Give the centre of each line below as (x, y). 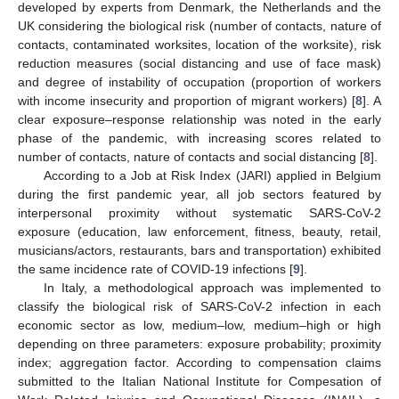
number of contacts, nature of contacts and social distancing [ (191, 156)
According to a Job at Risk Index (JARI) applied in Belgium (212, 175)
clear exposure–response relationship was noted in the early (199, 119)
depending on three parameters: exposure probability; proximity (199, 343)
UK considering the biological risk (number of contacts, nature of (199, 25)
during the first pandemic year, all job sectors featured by (199, 194)
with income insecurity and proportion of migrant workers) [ (187, 100)
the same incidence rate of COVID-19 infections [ (155, 269)
